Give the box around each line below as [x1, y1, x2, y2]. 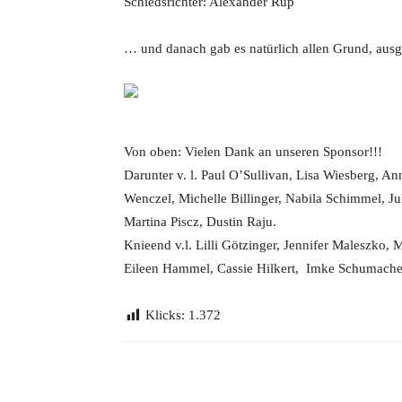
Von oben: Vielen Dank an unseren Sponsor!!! [124, 144, 382, 159]
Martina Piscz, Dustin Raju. [124, 214, 276, 229]
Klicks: [145, 308, 185, 322]
